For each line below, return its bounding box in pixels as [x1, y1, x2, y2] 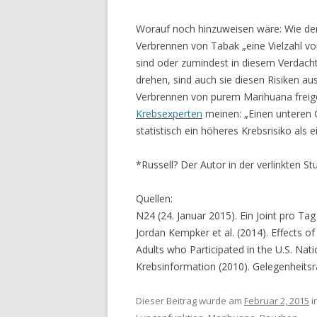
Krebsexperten [136, 106, 202, 120]
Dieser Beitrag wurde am [136, 294, 244, 307]
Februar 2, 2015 [244, 294, 309, 307]
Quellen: [136, 191, 173, 205]
